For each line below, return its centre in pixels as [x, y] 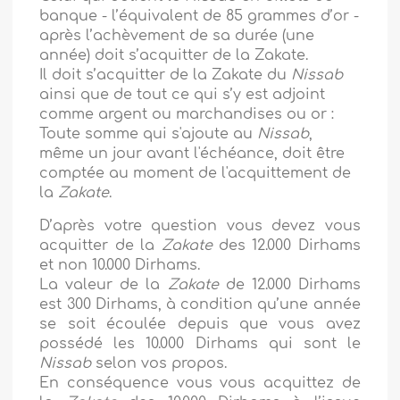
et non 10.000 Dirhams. [120, 266]
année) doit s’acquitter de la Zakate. [174, 56]
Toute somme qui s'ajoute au [149, 134]
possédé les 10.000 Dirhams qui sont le [200, 344]
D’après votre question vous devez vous [200, 226]
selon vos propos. [162, 364]
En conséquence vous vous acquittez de [200, 383]
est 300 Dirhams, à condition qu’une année [200, 305]
